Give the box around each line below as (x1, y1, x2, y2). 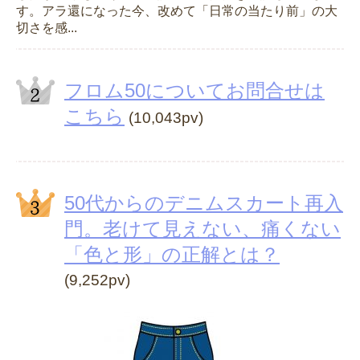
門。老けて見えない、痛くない (64, 217, 341, 239)
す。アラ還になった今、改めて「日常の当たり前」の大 (16, 3, 337, 18)
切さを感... (16, 20, 77, 35)
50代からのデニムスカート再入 (64, 191, 343, 214)
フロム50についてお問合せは (64, 79, 325, 101)
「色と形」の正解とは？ (64, 243, 280, 265)
